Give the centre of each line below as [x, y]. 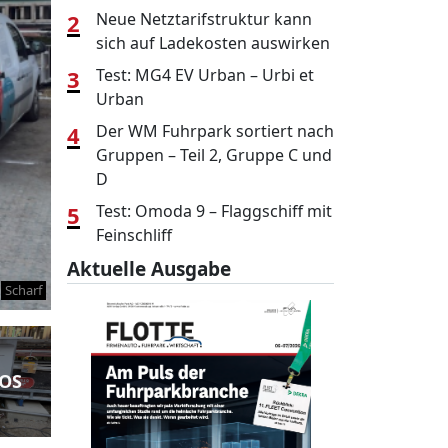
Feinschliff [134, 235]
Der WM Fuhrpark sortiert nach [215, 131]
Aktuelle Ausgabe [149, 269]
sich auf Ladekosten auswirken [213, 43]
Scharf [23, 290]
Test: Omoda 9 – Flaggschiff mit [214, 211]
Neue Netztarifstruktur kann [204, 19]
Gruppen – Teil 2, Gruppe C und [214, 155]
